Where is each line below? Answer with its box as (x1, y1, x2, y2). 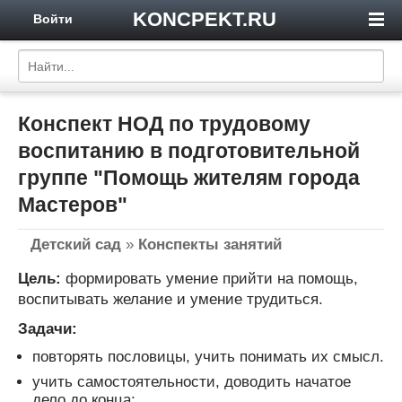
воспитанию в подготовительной (18, 139, 360, 162)
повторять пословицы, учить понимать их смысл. (32, 347, 384, 365)
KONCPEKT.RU (132, 8, 276, 31)
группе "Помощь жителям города (18, 166, 360, 189)
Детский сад (31, 235, 121, 253)
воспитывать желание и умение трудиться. (18, 290, 323, 308)
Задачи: (18, 319, 77, 337)
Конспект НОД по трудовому (18, 112, 310, 135)
